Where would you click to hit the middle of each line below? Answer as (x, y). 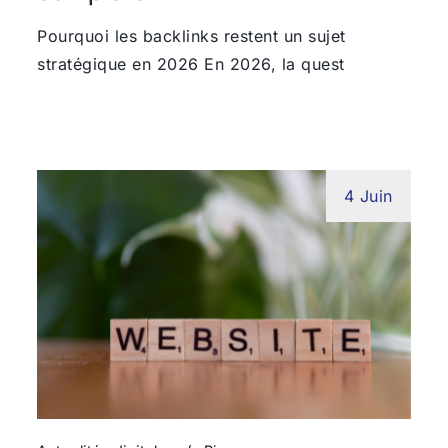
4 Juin (368, 195)
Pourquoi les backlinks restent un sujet (191, 35)
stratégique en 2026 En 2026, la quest (191, 63)
